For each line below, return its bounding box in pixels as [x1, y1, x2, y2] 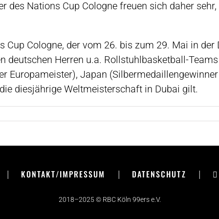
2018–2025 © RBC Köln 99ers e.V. [58, 196, 161, 204]
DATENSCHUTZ [131, 168, 186, 180]
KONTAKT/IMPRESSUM [21, 168, 106, 180]
